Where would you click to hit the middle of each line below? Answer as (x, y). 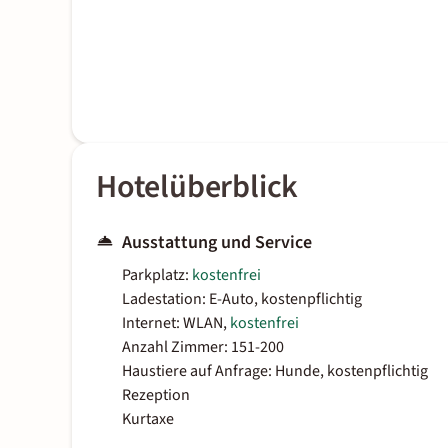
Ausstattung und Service (217, 243)
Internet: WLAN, (176, 323)
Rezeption (156, 395)
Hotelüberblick (197, 187)
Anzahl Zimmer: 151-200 (203, 347)
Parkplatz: (157, 275)
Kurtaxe (148, 419)
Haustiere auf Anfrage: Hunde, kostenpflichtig (275, 371)
